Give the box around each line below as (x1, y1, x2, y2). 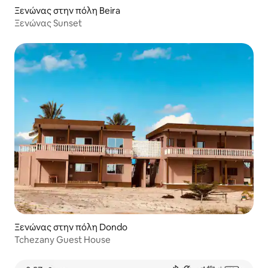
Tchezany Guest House (14, 234, 111, 246)
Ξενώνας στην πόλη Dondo (14, 221, 127, 233)
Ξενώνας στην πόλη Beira (14, 5, 120, 17)
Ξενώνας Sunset (14, 17, 82, 29)
